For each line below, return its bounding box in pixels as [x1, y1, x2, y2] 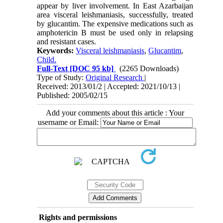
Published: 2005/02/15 [37, 91, 108, 100]
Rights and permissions [38, 213, 117, 222]
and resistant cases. [37, 37, 97, 46]
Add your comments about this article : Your [46, 108, 184, 117]
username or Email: [37, 117, 101, 126]
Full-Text [37, 64, 68, 73]
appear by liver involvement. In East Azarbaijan [37, 1, 193, 10]
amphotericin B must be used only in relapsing [37, 28, 193, 37]
